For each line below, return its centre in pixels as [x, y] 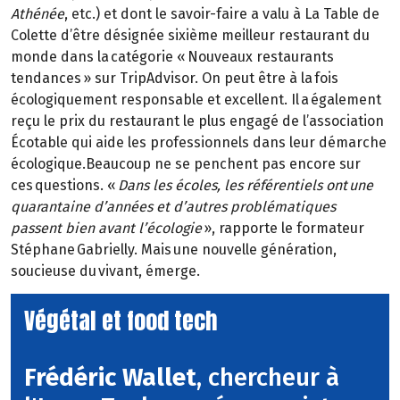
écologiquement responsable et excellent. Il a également [196, 100]
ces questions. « [64, 186]
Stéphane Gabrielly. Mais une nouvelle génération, [174, 250]
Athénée [37, 14]
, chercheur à [268, 377]
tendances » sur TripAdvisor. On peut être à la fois [175, 79]
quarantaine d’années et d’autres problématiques [173, 207]
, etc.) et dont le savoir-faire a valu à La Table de [222, 14]
